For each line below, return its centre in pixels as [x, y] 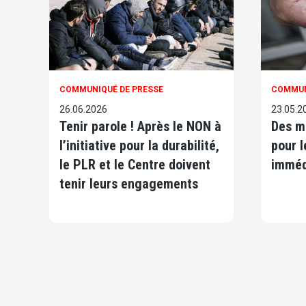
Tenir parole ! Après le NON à [140, 127]
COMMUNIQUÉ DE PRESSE [111, 90]
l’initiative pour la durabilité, [139, 146]
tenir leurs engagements [129, 184]
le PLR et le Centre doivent [135, 165]
